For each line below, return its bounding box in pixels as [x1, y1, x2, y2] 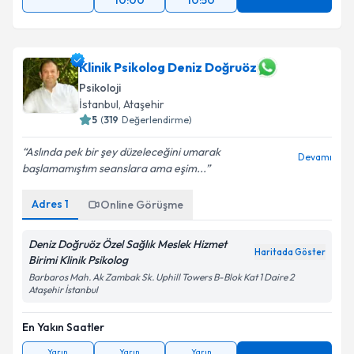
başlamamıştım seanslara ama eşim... [22, 161, 205, 175]
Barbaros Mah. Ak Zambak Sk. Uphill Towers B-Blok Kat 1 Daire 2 [28, 271, 294, 283]
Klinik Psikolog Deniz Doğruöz [79, 59, 257, 75]
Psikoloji [79, 81, 121, 95]
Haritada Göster [254, 247, 326, 258]
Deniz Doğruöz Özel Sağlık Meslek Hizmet [28, 237, 227, 251]
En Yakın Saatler [22, 320, 104, 334]
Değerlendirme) [122, 114, 192, 126]
